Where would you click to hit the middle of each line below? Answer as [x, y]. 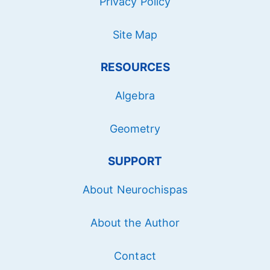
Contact [135, 256]
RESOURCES [135, 67]
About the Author [135, 222]
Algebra [135, 95]
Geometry [135, 128]
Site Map [135, 34]
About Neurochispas [135, 189]
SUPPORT [135, 161]
